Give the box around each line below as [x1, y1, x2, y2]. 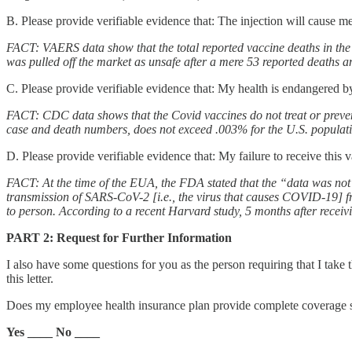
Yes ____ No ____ [6, 324, 100, 339]
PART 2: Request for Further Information [6, 230, 232, 244]
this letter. [6, 271, 57, 285]
